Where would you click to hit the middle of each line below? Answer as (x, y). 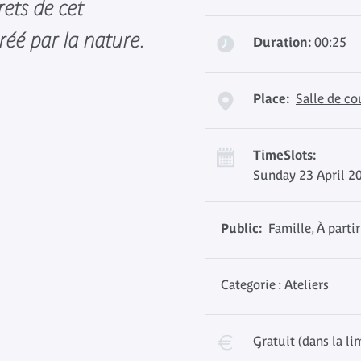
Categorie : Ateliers (275, 284)
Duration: (282, 42)
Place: (271, 98)
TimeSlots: (284, 155)
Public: (241, 228)
